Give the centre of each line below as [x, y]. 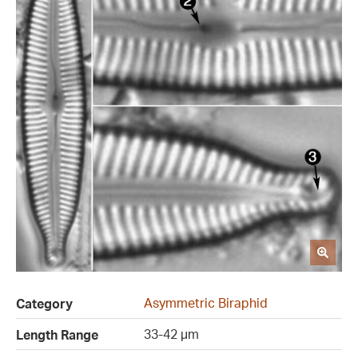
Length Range [57, 335]
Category [44, 304]
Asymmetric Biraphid [206, 303]
